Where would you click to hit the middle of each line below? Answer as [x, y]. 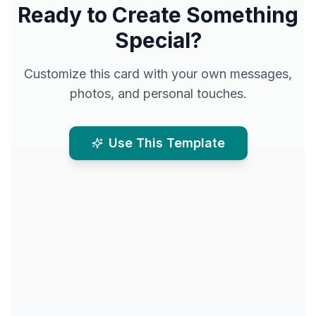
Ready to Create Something [158, 14]
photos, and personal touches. [158, 93]
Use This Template [166, 142]
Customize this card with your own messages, [158, 73]
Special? [158, 40]
